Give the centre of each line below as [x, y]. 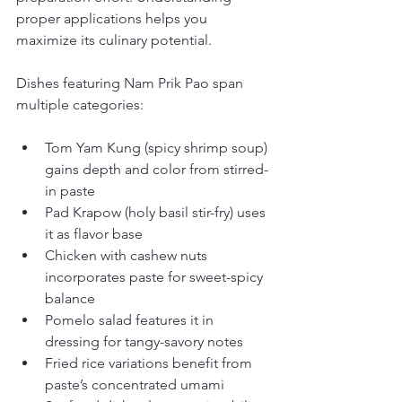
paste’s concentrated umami [135, 385]
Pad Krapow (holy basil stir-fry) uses [157, 212]
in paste [70, 191]
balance [70, 298]
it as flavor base [94, 234]
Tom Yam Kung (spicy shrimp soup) [158, 148]
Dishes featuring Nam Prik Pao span [131, 83]
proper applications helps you [114, 18]
